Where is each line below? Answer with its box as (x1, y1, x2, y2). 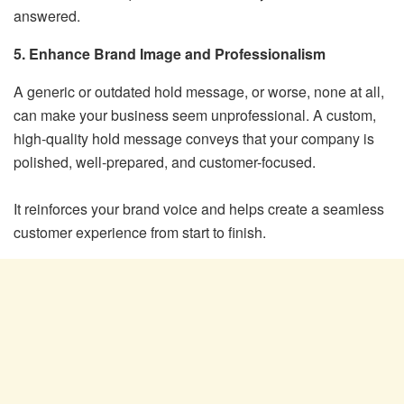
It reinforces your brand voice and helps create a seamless (14, 197, 384, 219)
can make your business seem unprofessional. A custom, (14, 104, 376, 125)
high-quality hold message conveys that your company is (14, 127, 374, 149)
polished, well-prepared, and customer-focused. (14, 151, 316, 172)
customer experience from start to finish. (14, 221, 266, 243)
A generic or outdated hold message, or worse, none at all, (14, 80, 384, 102)
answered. (14, 5, 80, 26)
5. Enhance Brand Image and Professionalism (14, 42, 326, 64)
